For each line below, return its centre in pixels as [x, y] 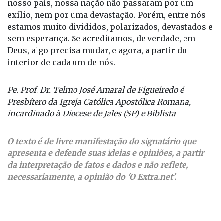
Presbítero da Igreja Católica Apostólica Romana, [99, 102]
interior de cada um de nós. [61, 62]
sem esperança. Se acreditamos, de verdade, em [101, 39]
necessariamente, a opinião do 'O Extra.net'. [92, 177]
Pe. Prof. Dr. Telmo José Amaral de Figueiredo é [95, 90]
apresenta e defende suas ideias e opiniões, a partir [106, 153]
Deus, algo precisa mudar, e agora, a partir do [97, 51]
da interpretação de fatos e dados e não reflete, [98, 165]
